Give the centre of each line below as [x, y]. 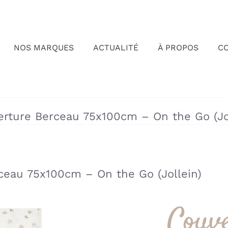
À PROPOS [178, 48]
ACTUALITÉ [116, 48]
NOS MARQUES [44, 48]
